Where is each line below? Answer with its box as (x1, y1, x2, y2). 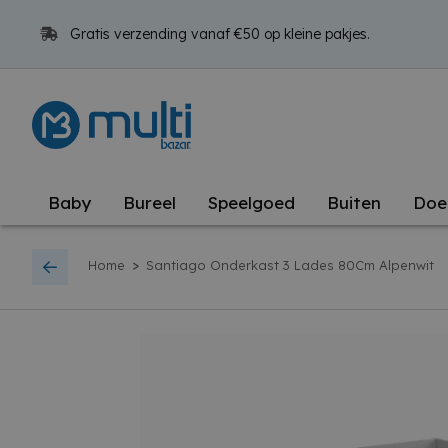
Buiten (327, 192, 381, 213)
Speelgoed (208, 192, 295, 213)
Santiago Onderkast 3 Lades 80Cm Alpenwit (146, 257, 434, 274)
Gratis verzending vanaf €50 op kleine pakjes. (66, 25, 370, 43)
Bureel (123, 192, 176, 213)
